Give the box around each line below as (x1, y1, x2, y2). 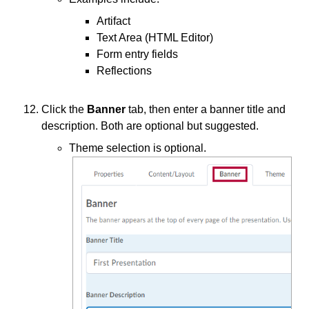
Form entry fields (97, 48, 178, 60)
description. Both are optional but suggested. (41, 120, 261, 132)
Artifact (97, 15, 130, 27)
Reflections (97, 65, 152, 77)
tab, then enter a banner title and (128, 103, 286, 115)
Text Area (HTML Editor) (97, 32, 213, 43)
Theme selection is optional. (69, 142, 206, 154)
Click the (41, 103, 87, 115)
